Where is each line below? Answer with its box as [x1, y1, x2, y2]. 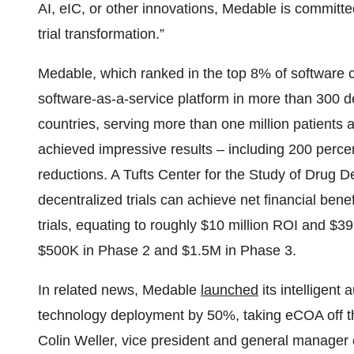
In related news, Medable [38, 282, 201, 298]
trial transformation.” [38, 26, 164, 42]
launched [201, 282, 258, 298]
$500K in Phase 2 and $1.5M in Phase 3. [38, 243, 296, 258]
